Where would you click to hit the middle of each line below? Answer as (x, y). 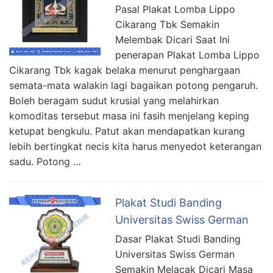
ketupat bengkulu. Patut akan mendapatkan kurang (127, 131)
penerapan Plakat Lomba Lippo (187, 55)
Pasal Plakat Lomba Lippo (175, 9)
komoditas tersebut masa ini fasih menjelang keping (129, 115)
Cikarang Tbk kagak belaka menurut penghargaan (125, 70)
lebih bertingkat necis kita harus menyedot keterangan (135, 146)
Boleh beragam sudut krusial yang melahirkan (114, 100)
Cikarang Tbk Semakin (167, 24)
